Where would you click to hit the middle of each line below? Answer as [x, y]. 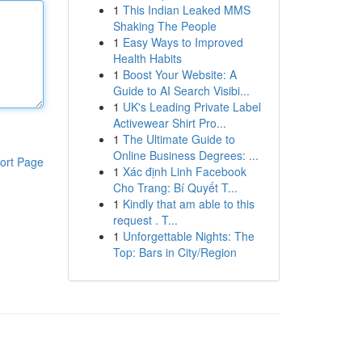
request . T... [145, 220]
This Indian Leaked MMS [186, 10]
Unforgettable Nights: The [188, 236]
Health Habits [147, 58]
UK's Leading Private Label [192, 107]
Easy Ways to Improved [183, 42]
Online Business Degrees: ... [185, 155]
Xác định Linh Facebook [184, 171]
